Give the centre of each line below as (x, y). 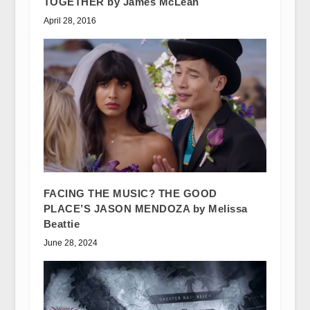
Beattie (62, 224)
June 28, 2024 (70, 243)
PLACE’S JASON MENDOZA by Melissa (145, 209)
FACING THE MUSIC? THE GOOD (130, 194)
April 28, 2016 (70, 20)
